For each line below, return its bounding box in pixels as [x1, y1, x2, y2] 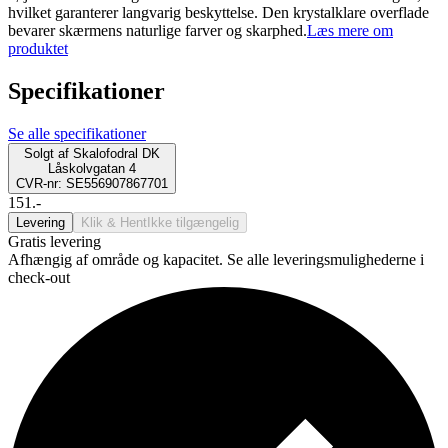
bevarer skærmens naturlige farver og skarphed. [8, 22, 307, 40]
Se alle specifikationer [8, 124, 146, 142]
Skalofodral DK [73, 145, 160, 161]
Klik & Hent [81, 214, 147, 230]
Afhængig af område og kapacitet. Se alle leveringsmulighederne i [8, 250, 424, 268]
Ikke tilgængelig [147, 214, 239, 230]
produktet [8, 40, 68, 58]
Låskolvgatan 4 [48, 160, 136, 176]
